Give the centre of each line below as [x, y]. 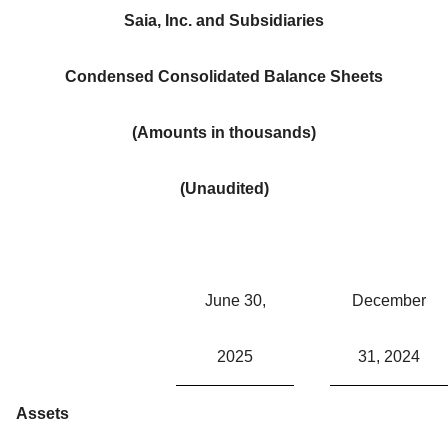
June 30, [235, 300]
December [389, 300]
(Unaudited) [224, 188]
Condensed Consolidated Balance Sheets [224, 76]
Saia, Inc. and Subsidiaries [224, 20]
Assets [42, 413]
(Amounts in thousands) [224, 132]
